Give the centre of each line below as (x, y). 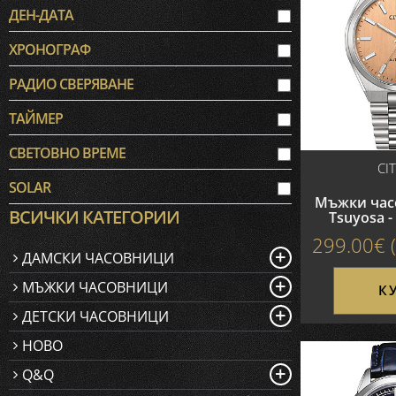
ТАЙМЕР (36, 118)
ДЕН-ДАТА (41, 15)
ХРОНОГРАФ (49, 49)
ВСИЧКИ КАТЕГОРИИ (94, 217)
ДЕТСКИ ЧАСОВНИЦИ (95, 316)
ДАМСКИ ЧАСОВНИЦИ (98, 258)
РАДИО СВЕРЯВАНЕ (71, 84)
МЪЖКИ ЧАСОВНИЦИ (95, 287)
